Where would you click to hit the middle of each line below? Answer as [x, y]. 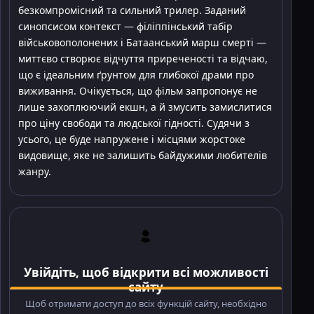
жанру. [35, 172]
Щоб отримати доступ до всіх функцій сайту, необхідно [146, 304]
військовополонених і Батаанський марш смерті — [142, 43]
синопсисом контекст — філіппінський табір [125, 27]
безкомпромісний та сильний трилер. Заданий [132, 11]
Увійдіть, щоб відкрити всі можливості [146, 273]
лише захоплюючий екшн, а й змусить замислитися [145, 107]
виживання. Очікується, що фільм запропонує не [138, 91]
